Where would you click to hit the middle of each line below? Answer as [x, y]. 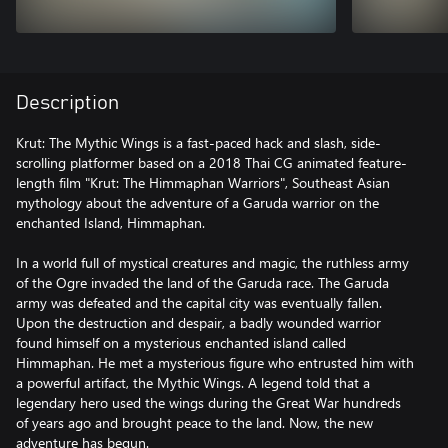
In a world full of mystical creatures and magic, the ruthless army [212, 262]
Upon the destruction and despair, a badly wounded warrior [198, 322]
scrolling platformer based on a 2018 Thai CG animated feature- [211, 162]
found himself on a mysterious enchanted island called [181, 342]
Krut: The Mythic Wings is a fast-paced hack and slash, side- [198, 142]
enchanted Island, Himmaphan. [110, 222]
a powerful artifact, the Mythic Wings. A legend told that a [193, 382]
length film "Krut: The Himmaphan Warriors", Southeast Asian [203, 182]
